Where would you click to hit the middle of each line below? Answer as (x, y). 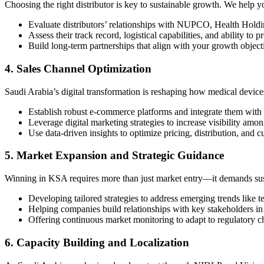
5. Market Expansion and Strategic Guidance (114, 156)
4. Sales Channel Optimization (78, 68)
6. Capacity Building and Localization (97, 242)
